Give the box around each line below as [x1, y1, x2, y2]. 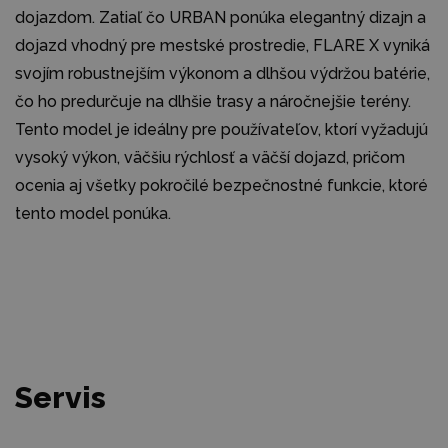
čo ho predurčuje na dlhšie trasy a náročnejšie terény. [15, 91, 411, 111]
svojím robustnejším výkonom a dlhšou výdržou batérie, [15, 63, 430, 83]
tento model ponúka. [15, 203, 171, 223]
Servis [15, 379, 106, 415]
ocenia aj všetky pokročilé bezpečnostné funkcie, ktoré [15, 175, 428, 195]
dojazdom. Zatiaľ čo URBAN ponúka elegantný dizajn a [15, 7, 426, 27]
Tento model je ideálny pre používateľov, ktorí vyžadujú [15, 119, 428, 139]
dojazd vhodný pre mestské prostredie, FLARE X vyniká [15, 35, 430, 55]
